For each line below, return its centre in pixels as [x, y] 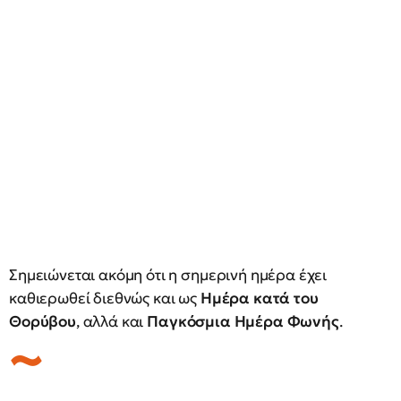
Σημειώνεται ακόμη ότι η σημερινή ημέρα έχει [168, 275]
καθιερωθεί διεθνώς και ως [105, 298]
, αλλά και [111, 321]
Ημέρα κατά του [259, 298]
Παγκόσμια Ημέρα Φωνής [243, 321]
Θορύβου [43, 321]
